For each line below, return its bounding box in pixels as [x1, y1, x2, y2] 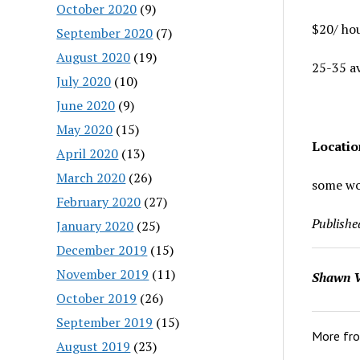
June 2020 [56, 96, 116, 114]
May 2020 [56, 120, 113, 138]
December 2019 [56, 240, 148, 259]
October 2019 [56, 288, 137, 307]
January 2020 [56, 216, 134, 235]
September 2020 [56, 23, 153, 42]
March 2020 [56, 168, 126, 186]
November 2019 [56, 264, 149, 283]
